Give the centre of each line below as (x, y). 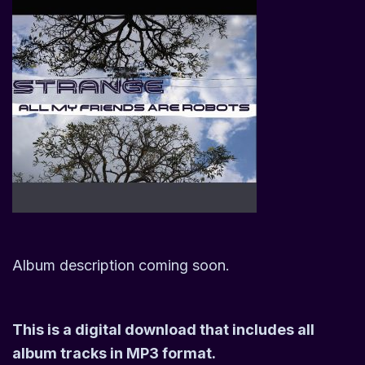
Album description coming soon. (121, 265)
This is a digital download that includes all (163, 330)
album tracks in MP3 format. (114, 353)
